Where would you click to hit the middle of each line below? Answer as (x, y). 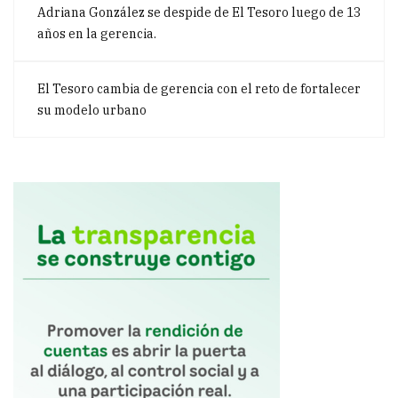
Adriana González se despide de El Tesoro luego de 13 (199, 13)
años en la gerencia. (97, 34)
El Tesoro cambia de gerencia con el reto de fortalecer (199, 89)
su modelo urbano (92, 111)
